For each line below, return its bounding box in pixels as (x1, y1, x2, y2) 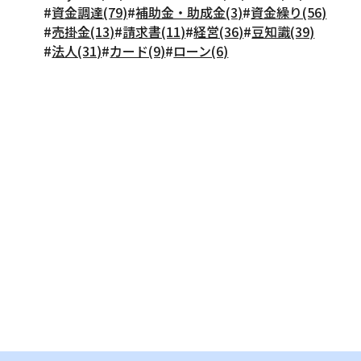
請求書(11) (122, 22, 186, 41)
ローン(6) (173, 41, 229, 60)
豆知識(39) (251, 22, 315, 41)
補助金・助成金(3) (135, 2, 243, 22)
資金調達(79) (52, 2, 128, 22)
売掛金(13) (52, 22, 115, 41)
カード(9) (110, 41, 166, 60)
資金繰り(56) (251, 2, 327, 22)
